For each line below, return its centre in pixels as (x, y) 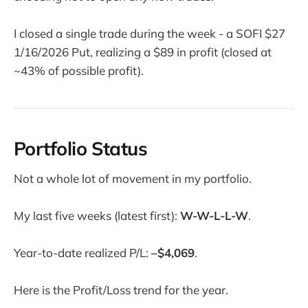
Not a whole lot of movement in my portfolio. (133, 178)
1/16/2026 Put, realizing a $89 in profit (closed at (143, 52)
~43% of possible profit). (79, 70)
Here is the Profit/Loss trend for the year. (121, 290)
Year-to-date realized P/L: (82, 253)
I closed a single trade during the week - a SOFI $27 (150, 33)
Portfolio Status (81, 149)
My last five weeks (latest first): (97, 216)
